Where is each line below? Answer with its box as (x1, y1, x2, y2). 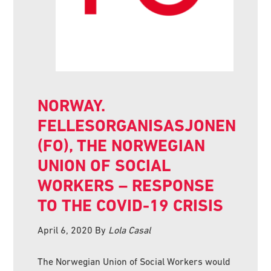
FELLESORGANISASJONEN (38, 115, 237, 135)
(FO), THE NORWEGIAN (38, 135, 206, 155)
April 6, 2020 (38, 224, 93, 235)
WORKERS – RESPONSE (38, 175, 215, 195)
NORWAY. (38, 95, 105, 116)
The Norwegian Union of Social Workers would (38, 255, 231, 267)
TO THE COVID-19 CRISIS (38, 195, 224, 215)
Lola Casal (108, 224, 151, 235)
